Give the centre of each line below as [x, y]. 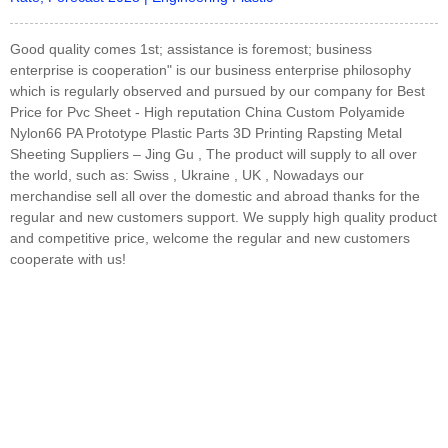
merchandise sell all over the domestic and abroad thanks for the [215, 195]
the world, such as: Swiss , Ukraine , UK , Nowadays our [187, 174]
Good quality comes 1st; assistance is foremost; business [191, 48]
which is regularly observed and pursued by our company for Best [217, 90]
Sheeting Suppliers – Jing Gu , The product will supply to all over [213, 153]
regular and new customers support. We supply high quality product [223, 216]
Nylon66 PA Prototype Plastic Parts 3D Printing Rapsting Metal [206, 132]
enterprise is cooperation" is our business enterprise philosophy [210, 69]
